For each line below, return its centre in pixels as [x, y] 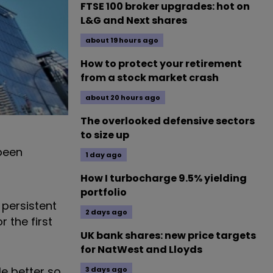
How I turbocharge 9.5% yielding [164, 178]
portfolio [104, 192]
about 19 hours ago [122, 40]
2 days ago [106, 212]
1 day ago [104, 155]
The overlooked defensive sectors [168, 121]
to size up [105, 135]
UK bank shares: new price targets [168, 236]
